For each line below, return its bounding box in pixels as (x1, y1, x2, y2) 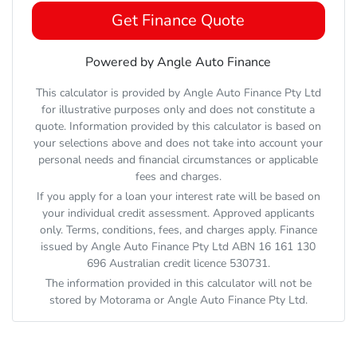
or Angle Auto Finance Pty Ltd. (150, 292, 308, 308)
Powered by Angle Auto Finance (85, 53, 272, 71)
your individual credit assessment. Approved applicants (41, 205, 315, 221)
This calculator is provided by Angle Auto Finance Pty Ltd (35, 84, 321, 100)
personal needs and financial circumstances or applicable (38, 151, 319, 167)
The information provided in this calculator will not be (45, 275, 312, 291)
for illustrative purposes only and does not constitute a (41, 101, 316, 117)
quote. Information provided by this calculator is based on (35, 118, 322, 134)
